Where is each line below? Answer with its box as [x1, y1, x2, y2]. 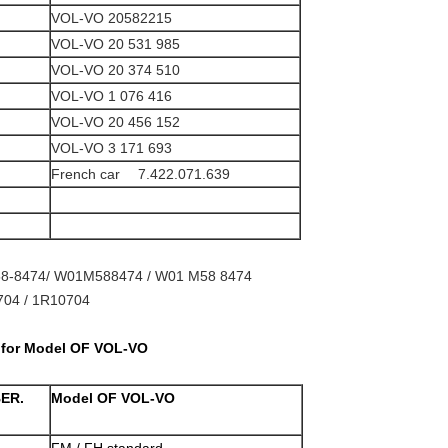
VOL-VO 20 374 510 [51, 62, 180, 78]
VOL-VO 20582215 [51, 10, 172, 26]
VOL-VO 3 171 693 [51, 140, 172, 156]
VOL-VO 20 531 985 [51, 36, 180, 52]
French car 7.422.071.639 [51, 166, 230, 182]
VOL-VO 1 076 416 [51, 88, 172, 104]
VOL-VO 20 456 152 [51, 114, 180, 130]
